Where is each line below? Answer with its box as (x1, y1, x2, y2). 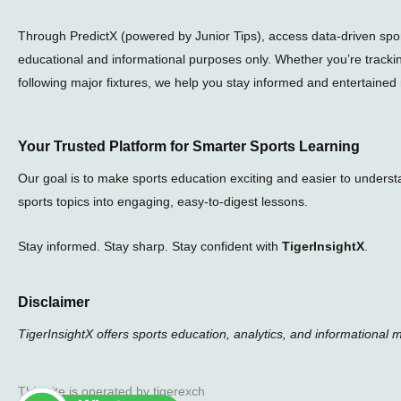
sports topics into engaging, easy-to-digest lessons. (18, 193, 308, 209)
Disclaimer (18, 294, 90, 310)
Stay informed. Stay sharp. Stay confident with (18, 239, 282, 254)
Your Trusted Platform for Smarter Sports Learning (18, 138, 360, 154)
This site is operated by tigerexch (18, 384, 205, 399)
